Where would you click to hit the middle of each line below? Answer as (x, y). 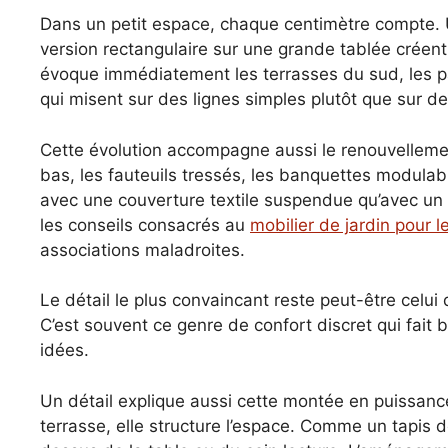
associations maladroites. (142, 249)
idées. (64, 350)
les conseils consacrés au (145, 224)
